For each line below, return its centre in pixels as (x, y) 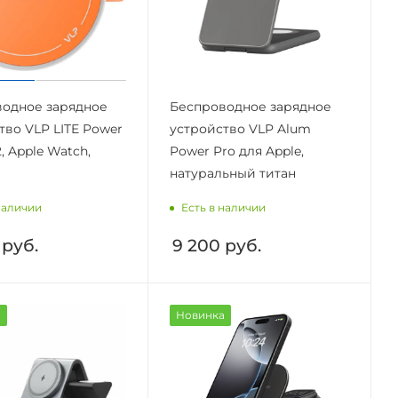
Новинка (200, 314)
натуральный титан (232, 173)
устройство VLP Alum (240, 128)
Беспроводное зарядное (250, 106)
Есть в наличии (223, 207)
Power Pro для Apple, (236, 151)
